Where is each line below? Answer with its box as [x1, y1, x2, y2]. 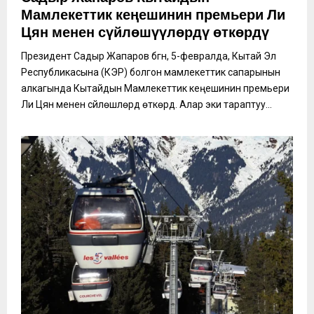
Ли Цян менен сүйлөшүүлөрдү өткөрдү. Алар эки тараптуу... [21, 98, 272, 110]
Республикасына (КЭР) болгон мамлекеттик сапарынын [21, 66, 280, 78]
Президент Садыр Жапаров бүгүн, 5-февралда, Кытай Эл [21, 50, 276, 62]
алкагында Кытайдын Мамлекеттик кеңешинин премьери [21, 82, 289, 94]
